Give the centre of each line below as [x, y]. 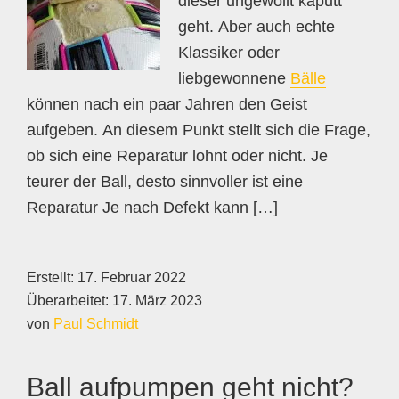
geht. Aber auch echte [256, 27]
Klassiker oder [229, 53]
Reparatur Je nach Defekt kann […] [152, 208]
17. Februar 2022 [132, 277]
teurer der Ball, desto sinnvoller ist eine [165, 182]
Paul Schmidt [96, 324]
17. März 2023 [157, 301]
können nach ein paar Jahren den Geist [167, 104]
